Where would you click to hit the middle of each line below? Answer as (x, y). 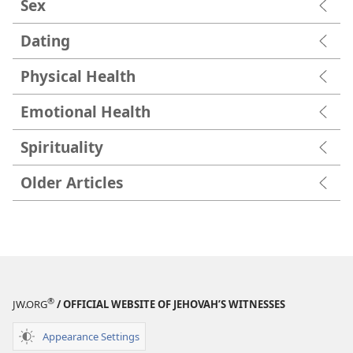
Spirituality (62, 147)
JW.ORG (30, 305)
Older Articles (72, 182)
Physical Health (78, 76)
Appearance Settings (91, 336)
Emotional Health (85, 111)
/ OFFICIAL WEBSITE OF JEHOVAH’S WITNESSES (170, 305)
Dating (45, 40)
